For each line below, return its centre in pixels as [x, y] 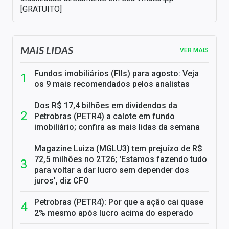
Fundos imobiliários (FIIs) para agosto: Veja [117, 73]
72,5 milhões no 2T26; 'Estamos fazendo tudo [121, 159]
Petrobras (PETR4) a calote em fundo [105, 116]
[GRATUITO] [41, 9]
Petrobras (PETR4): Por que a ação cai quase [119, 202]
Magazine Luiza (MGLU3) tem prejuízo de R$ [118, 148]
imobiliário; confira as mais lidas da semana [117, 127]
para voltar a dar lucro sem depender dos [112, 170]
